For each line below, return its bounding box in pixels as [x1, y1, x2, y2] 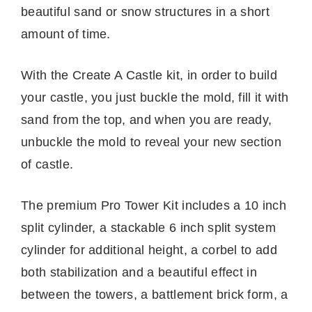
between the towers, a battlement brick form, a [21, 287, 288, 302]
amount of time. [21, 26, 115, 41]
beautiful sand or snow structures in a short [21, 4, 270, 19]
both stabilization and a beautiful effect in [21, 265, 258, 279]
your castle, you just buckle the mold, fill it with [21, 90, 289, 104]
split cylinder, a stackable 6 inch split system [21, 220, 276, 235]
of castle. [21, 157, 77, 171]
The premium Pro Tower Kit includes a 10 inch [21, 198, 287, 212]
